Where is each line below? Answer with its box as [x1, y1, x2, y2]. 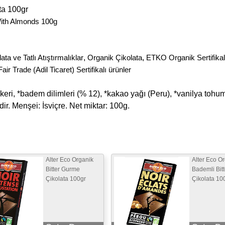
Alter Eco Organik [46, 156, 93, 163]
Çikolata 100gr [46, 175, 86, 182]
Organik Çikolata [87, 53, 142, 62]
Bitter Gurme [46, 165, 80, 173]
